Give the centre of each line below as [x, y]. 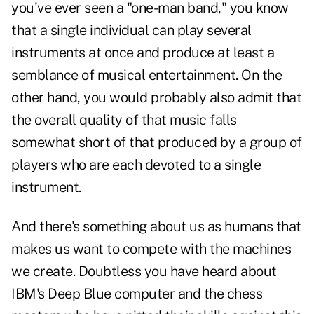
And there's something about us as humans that [156, 227]
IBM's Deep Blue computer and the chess [137, 294]
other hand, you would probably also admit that [156, 98]
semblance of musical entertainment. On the [146, 75]
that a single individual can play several [131, 30]
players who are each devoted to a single [136, 165]
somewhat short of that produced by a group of [157, 143]
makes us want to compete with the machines [151, 249]
